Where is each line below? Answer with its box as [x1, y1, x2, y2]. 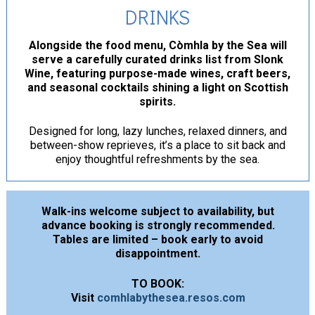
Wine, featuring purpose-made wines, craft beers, [25, 66, 290, 80]
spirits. [139, 94, 176, 108]
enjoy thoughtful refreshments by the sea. [56, 153, 259, 167]
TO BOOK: [131, 276, 184, 290]
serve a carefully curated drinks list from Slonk [32, 52, 283, 66]
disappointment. [115, 246, 200, 260]
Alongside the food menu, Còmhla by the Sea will [28, 38, 287, 52]
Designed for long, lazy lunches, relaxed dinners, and [28, 124, 287, 139]
